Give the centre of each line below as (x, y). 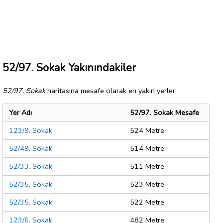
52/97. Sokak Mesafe (165, 113)
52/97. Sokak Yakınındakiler (69, 67)
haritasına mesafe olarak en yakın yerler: (111, 90)
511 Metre (147, 167)
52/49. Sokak (31, 149)
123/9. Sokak (31, 131)
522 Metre (147, 202)
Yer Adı (20, 113)
